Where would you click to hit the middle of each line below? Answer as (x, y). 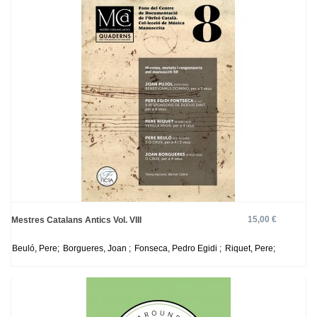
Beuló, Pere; (37, 248)
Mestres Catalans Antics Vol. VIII (76, 220)
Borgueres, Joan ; (98, 248)
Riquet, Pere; (250, 248)
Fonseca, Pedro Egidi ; (179, 248)
